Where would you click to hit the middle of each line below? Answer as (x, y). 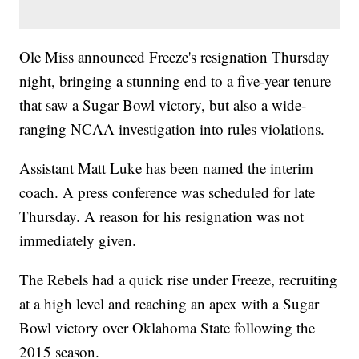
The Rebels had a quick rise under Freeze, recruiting (179, 280)
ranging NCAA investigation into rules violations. (172, 129)
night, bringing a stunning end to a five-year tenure (175, 81)
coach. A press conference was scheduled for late (167, 192)
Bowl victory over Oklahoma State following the (167, 328)
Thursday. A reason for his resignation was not (162, 216)
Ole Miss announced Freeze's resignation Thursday (175, 57)
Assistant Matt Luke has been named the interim (167, 168)
